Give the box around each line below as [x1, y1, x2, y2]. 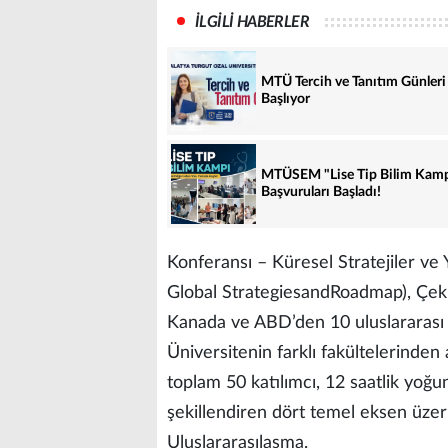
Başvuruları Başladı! [261, 185, 381, 199]
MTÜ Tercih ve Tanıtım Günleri [261, 75, 446, 89]
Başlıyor [261, 92, 310, 106]
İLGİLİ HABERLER [195, 14, 309, 30]
